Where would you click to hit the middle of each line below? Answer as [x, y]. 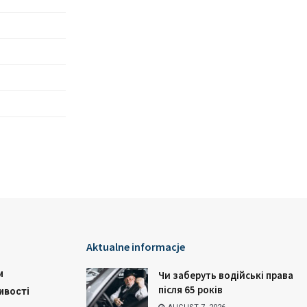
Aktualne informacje [136, 247]
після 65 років [191, 290]
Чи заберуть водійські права [226, 275]
